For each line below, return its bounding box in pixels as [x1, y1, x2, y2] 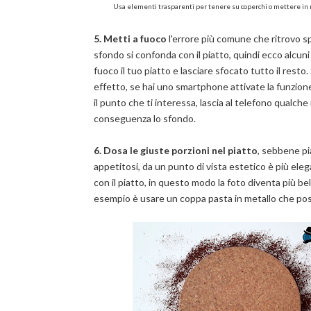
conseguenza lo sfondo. [93, 112, 196, 124]
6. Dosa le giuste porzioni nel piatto [93, 144, 258, 156]
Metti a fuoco [103, 33, 169, 44]
